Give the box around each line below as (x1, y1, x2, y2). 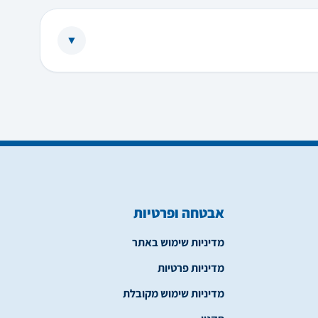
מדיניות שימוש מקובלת (123, 286, 224, 301)
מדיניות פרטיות (158, 261, 224, 275)
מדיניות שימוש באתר (132, 235, 224, 250)
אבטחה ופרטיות (133, 204, 224, 222)
